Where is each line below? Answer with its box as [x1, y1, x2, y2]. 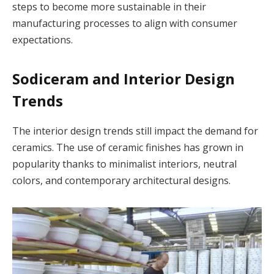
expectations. [12, 33, 73, 47]
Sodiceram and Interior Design [12, 68, 235, 89]
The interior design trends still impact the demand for [12, 124, 258, 138]
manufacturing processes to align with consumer [12, 17, 237, 31]
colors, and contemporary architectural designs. [12, 174, 231, 188]
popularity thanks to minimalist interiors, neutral [12, 157, 237, 171]
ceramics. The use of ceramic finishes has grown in [12, 141, 243, 155]
